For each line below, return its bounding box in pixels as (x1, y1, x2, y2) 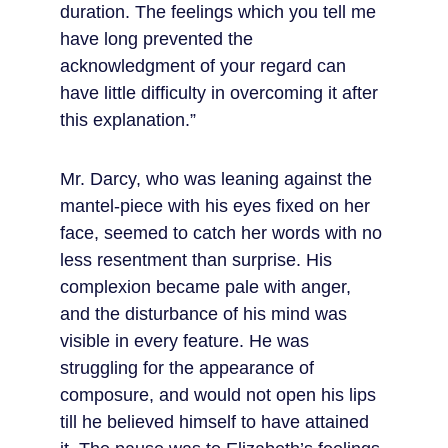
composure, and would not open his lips (60, 385, 381, 405)
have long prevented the (60, 29, 258, 49)
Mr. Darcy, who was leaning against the (60, 169, 377, 189)
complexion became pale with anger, (60, 277, 356, 297)
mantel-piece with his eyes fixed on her (60, 196, 375, 216)
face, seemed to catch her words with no (60, 223, 387, 243)
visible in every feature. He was (60, 331, 314, 351)
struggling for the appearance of (60, 358, 319, 378)
